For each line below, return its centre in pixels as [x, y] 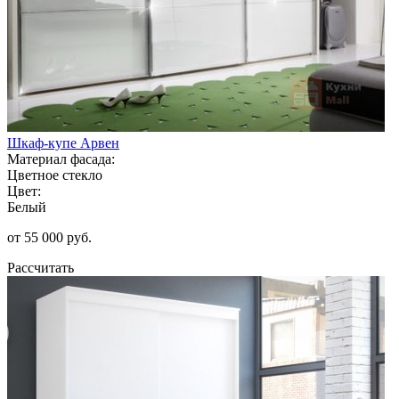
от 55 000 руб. [49, 237]
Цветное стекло [55, 175]
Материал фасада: [61, 159]
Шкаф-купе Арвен [63, 142]
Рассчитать [41, 267]
